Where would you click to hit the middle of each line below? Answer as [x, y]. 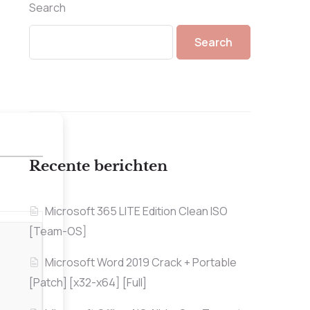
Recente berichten [98, 166]
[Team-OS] [58, 231]
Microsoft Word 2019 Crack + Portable [140, 263]
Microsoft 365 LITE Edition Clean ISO [136, 211]
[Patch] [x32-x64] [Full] [88, 283]
